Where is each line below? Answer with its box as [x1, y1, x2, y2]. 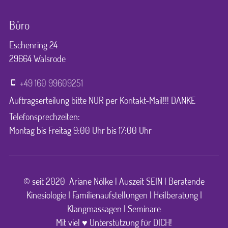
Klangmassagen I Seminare [67, 203, 161, 214]
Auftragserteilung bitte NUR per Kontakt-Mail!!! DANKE [9, 95, 195, 106]
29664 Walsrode [9, 52, 66, 64]
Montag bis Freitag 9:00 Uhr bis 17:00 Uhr [9, 124, 152, 136]
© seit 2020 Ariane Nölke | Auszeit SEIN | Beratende [23, 175, 205, 187]
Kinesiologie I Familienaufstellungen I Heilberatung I [26, 189, 202, 201]
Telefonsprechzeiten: [9, 110, 80, 122]
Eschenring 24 [9, 39, 58, 50]
